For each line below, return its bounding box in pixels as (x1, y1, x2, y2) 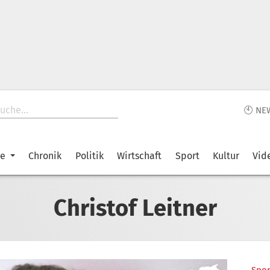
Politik (75, 150, 104, 162)
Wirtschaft (117, 150, 162, 162)
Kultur (212, 150, 239, 162)
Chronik (28, 150, 62, 162)
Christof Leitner (53, 193, 217, 222)
